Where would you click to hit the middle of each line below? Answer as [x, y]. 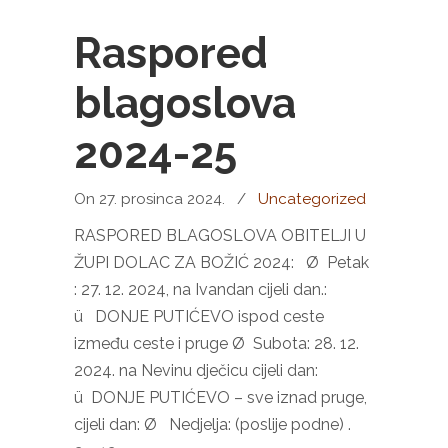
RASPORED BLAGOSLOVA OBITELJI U [220, 235]
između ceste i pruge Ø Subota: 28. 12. [216, 343]
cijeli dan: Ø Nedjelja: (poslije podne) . [212, 424]
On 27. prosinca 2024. [151, 199]
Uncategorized [312, 199]
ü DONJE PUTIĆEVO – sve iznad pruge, [220, 397]
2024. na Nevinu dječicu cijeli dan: [196, 370]
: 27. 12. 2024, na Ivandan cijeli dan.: [200, 289]
